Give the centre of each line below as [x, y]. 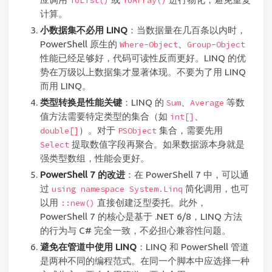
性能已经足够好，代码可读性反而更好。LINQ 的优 [143, 58]
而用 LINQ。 [65, 86]
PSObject [137, 131]
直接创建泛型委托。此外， [150, 202]
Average [207, 103]
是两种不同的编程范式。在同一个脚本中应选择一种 [144, 260]
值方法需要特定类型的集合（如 [105, 116]
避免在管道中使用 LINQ [88, 246]
